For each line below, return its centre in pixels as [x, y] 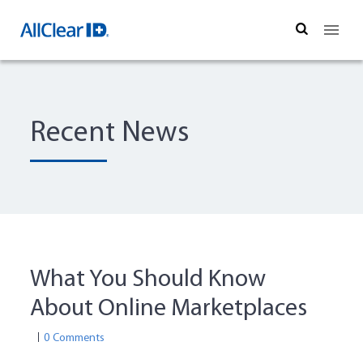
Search [329, 30]
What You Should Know [148, 280]
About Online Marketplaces [169, 310]
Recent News [110, 134]
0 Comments [75, 339]
